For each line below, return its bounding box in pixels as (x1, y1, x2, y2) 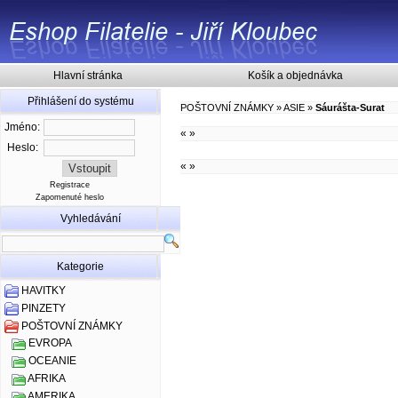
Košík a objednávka (247, 69, 343, 82)
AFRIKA (28, 372, 66, 386)
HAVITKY (21, 284, 66, 298)
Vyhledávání (60, 212, 121, 225)
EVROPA (28, 337, 72, 350)
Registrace (50, 180, 90, 189)
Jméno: (4, 121, 40, 133)
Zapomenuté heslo (36, 193, 104, 202)
